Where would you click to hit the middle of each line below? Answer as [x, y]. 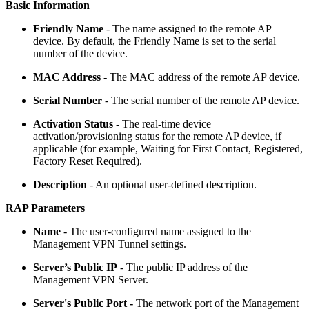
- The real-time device [162, 124]
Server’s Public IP [75, 268]
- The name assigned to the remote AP [187, 29]
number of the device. [80, 54]
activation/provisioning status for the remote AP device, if [157, 137]
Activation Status [73, 124]
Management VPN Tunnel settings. [110, 244]
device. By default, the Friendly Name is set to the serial [154, 41]
